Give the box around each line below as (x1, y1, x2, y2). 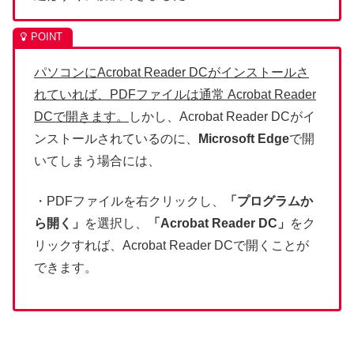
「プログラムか (224, 194, 313, 208)
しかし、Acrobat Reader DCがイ (129, 110, 315, 124)
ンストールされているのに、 (34, 132, 198, 146)
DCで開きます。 (34, 110, 129, 124)
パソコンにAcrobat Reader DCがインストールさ (34, 66, 309, 80)
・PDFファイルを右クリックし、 (34, 194, 224, 208)
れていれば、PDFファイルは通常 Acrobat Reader (34, 88, 316, 102)
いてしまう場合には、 (34, 154, 160, 168)
